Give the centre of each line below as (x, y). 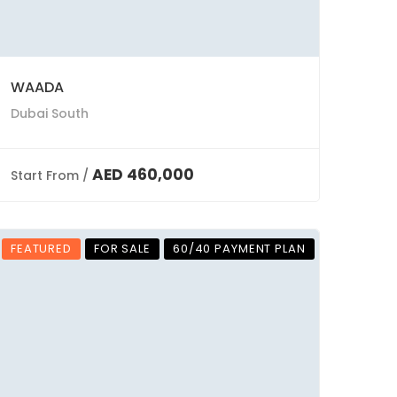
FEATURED (41, 249)
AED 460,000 (143, 175)
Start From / (50, 175)
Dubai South (50, 113)
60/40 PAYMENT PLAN (239, 249)
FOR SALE (122, 249)
